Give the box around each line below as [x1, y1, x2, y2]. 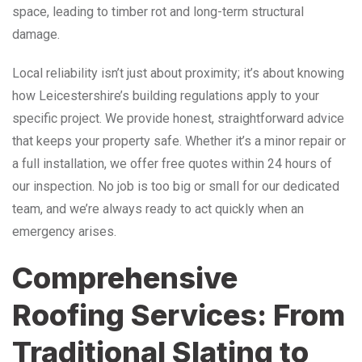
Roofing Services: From [12, 297, 345, 333]
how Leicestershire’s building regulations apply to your [12, 87, 319, 103]
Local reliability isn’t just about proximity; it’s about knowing [12, 65, 344, 81]
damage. [12, 26, 60, 42]
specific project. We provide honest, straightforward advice [12, 110, 344, 126]
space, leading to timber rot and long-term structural [12, 3, 304, 19]
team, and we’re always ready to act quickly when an [12, 200, 304, 217]
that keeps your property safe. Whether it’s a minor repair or [12, 133, 346, 149]
